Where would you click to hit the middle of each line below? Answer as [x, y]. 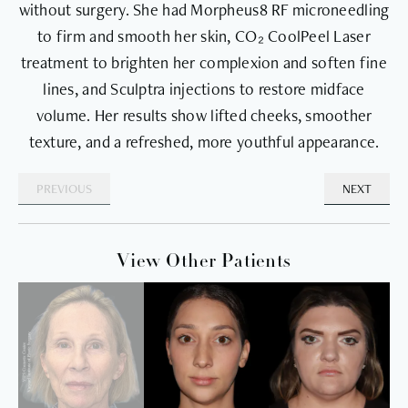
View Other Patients [204, 262]
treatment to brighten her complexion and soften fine [204, 62]
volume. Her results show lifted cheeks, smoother [204, 115]
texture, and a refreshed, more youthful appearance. [204, 141]
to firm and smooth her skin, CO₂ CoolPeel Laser [204, 36]
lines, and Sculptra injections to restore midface [204, 88]
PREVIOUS [64, 188]
